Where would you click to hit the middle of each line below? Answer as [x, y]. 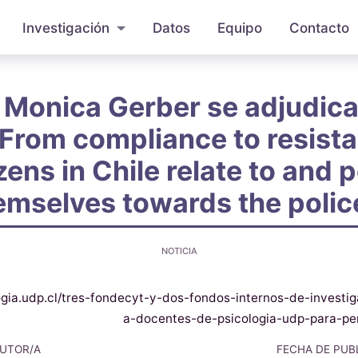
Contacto [319, 28]
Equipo [239, 28]
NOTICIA [179, 251]
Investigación [66, 28]
